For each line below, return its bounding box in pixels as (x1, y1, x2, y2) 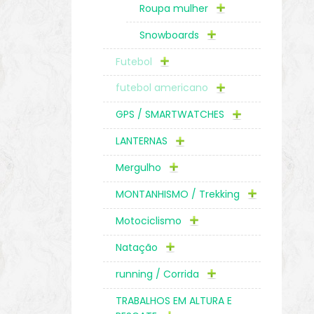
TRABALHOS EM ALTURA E (116, 293, 233, 308)
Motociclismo (116, 214, 185, 228)
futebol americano (116, 81, 212, 95)
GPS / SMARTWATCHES (116, 107, 228, 122)
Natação (116, 240, 161, 255)
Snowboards (139, 27, 202, 42)
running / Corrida (116, 267, 203, 282)
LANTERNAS (116, 134, 171, 149)
